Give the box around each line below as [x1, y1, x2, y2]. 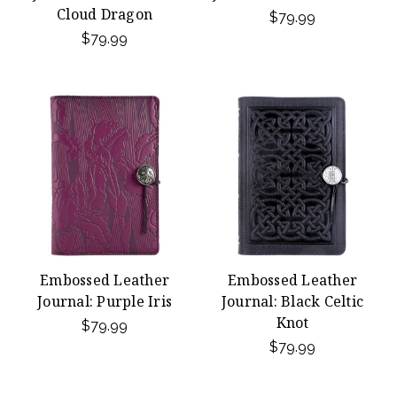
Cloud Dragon [57, 4, 152, 24]
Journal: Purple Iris [37, 292, 172, 311]
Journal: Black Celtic [221, 292, 364, 311]
